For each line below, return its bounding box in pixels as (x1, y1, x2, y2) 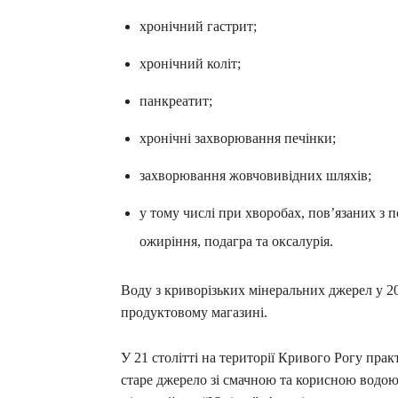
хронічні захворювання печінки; (139, 131, 336, 147)
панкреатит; (139, 93, 212, 109)
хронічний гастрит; (139, 19, 257, 35)
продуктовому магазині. (121, 305, 267, 321)
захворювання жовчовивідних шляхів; (139, 168, 371, 184)
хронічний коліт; (139, 56, 241, 72)
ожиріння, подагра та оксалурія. (139, 234, 333, 250)
